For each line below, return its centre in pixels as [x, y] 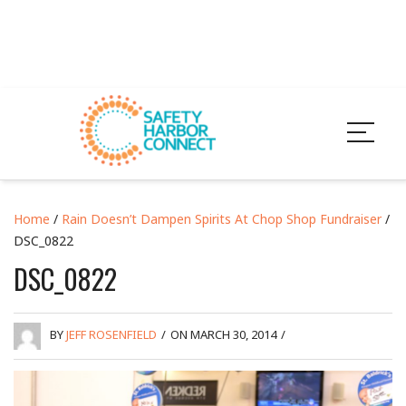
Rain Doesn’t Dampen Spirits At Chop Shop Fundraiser [222, 218]
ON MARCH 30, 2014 [223, 335]
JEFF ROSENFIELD [111, 335]
